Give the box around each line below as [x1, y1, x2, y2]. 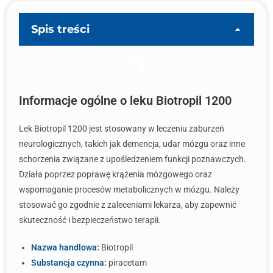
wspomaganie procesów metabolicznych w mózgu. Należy [19, 185, 239, 194]
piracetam [107, 258, 147, 268]
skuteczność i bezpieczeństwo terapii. [19, 215, 161, 225]
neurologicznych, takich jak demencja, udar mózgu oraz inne [19, 139, 245, 149]
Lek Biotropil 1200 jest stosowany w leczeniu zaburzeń [19, 124, 224, 133]
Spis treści [31, 23, 90, 36]
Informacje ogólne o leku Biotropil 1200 [19, 93, 232, 108]
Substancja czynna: [31, 258, 107, 268]
